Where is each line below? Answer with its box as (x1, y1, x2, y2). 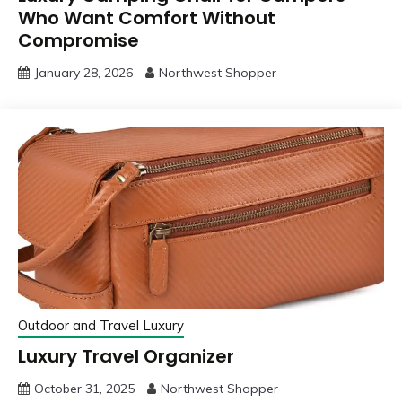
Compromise (18, 28, 139, 54)
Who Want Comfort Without (18, 5, 275, 31)
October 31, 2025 (34, 380, 135, 398)
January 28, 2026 (34, 65, 133, 82)
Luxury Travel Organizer (18, 344, 234, 370)
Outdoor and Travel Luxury (18, 317, 184, 335)
